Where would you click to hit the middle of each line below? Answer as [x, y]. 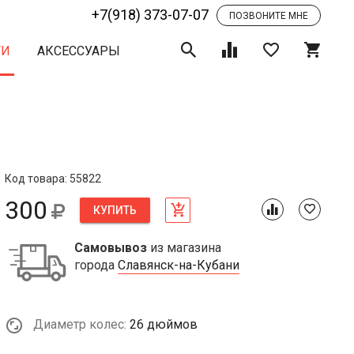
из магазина [184, 248]
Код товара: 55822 [53, 179]
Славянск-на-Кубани [179, 265]
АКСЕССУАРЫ [79, 51]
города [96, 265]
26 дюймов [164, 324]
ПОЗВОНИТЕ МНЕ [269, 16]
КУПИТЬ [115, 210]
